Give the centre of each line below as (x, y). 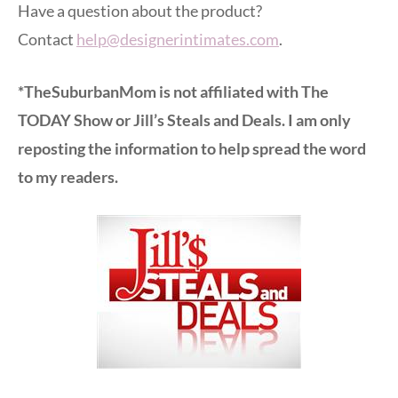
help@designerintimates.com (178, 39)
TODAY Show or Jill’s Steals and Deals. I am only (184, 119)
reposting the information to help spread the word (192, 148)
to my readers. (68, 176)
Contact (47, 39)
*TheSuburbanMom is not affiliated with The (173, 91)
